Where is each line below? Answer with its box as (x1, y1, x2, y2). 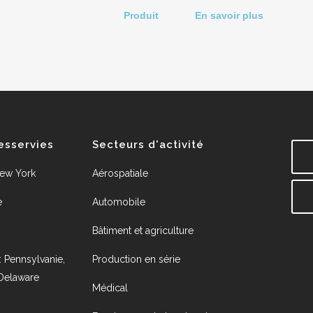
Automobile (92, 196, 145, 208)
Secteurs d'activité (92, 138, 204, 152)
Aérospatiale (92, 168, 148, 180)
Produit (124, 10, 159, 22)
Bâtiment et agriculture (92, 225, 194, 237)
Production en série (92, 254, 180, 265)
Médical (92, 282, 128, 294)
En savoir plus (195, 10, 264, 22)
